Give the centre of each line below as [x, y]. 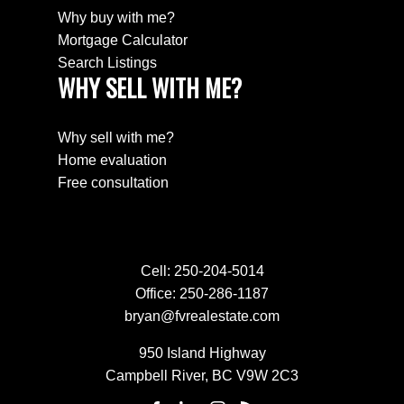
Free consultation [113, 182]
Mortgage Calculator [123, 41]
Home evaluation [112, 160]
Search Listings [107, 63]
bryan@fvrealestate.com [202, 316]
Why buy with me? [116, 18]
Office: [156, 293]
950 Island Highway [202, 353]
